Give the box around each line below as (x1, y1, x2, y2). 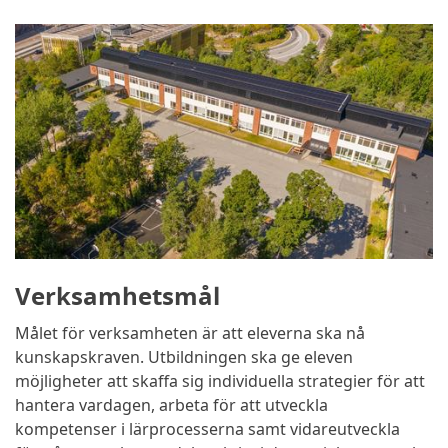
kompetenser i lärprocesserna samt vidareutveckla (15, 418, 400, 441)
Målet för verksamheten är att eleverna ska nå (15, 322, 365, 345)
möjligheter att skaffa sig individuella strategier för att (15, 370, 425, 393)
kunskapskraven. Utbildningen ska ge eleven (15, 346, 353, 369)
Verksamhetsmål (15, 279, 220, 313)
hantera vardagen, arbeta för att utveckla (15, 394, 328, 417)
